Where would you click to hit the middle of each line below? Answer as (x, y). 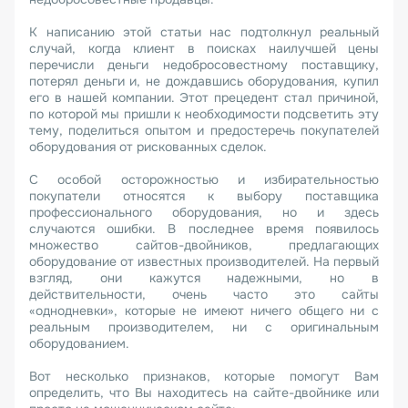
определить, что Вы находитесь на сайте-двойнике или (204, 393)
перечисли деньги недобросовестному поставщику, (204, 65)
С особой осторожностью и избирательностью (204, 179)
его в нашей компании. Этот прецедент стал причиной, (204, 97)
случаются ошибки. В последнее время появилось (204, 229)
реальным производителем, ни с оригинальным (204, 327)
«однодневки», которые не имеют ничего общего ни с (204, 311)
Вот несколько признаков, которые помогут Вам (204, 376)
